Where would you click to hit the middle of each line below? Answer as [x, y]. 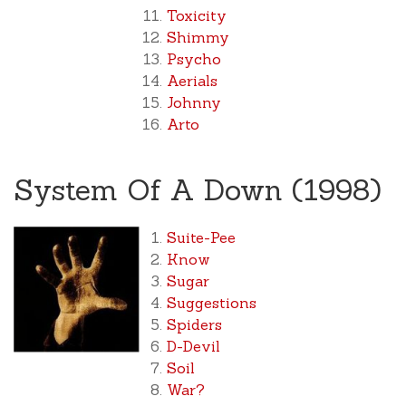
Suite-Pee [202, 237]
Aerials [193, 81]
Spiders [195, 324]
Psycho [194, 59]
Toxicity [197, 15]
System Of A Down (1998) [198, 190]
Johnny [194, 102]
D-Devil [194, 346]
